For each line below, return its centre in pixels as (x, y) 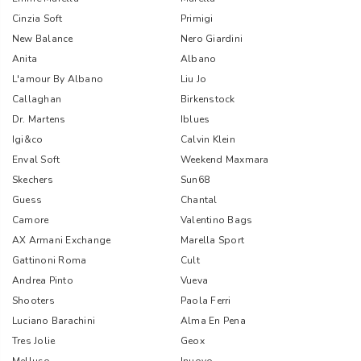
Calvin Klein (208, 139)
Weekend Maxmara (225, 160)
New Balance (43, 39)
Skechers (33, 180)
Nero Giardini (212, 39)
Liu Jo (194, 79)
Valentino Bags (217, 220)
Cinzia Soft (37, 19)
